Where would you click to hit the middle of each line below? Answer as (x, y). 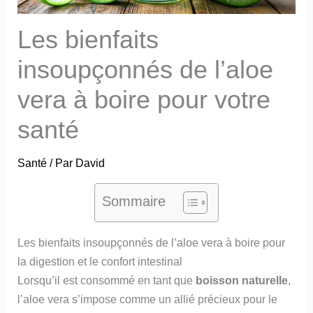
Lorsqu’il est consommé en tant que (107, 281)
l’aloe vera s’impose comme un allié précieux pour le (148, 299)
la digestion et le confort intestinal (100, 262)
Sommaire (134, 201)
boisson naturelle (242, 281)
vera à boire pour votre (144, 100)
